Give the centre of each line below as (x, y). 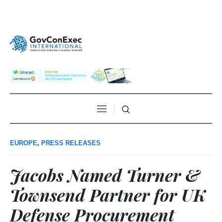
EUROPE (24, 143)
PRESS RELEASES (71, 143)
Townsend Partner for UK (108, 195)
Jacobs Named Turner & (105, 175)
